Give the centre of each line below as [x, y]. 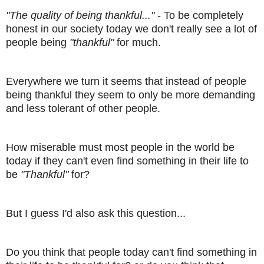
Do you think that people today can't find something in [131, 253]
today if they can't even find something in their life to [127, 161]
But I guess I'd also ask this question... [97, 214]
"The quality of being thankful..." [80, 16]
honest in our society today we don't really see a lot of [131, 29]
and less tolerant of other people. [83, 109]
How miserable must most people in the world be [120, 148]
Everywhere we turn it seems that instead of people [126, 82]
